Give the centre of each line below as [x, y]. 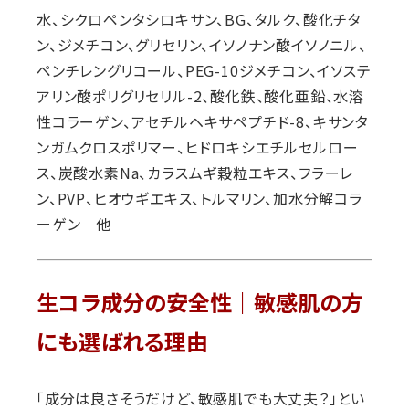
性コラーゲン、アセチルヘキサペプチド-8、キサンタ [203, 122]
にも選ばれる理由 [122, 343]
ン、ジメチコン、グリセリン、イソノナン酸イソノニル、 [202, 45]
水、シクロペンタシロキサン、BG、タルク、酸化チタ [199, 20]
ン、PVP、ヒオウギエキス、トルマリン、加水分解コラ [199, 199]
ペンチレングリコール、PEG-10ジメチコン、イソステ [204, 71]
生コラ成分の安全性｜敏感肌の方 [200, 304]
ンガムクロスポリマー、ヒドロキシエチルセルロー [198, 147]
